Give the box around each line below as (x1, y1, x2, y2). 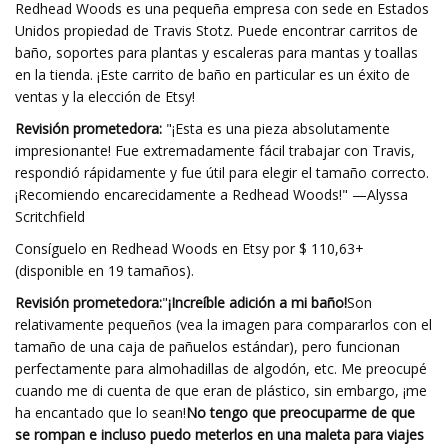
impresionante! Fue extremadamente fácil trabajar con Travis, (15, 141, 415, 160)
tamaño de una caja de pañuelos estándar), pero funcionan (15, 337, 400, 356)
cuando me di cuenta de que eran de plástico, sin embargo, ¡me (15, 381, 427, 400)
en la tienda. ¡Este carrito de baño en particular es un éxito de (15, 65, 410, 84)
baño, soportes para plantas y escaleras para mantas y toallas (15, 43, 418, 62)
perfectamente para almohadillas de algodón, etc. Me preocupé (15, 359, 427, 378)
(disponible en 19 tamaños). (15, 261, 194, 280)
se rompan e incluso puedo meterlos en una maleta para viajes (15, 425, 424, 444)
